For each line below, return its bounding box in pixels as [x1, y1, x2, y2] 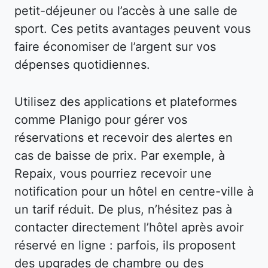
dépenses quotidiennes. [14, 57, 150, 72]
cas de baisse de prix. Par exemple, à [14, 148, 225, 163]
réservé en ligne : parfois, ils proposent [14, 237, 236, 252]
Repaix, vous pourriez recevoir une [14, 166, 212, 181]
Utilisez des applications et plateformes [14, 94, 237, 109]
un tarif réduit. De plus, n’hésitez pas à [14, 202, 232, 217]
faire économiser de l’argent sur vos [14, 39, 216, 54]
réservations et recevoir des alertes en [14, 130, 233, 145]
